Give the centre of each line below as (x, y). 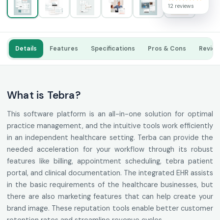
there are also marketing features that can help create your (110, 197)
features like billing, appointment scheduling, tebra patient (110, 161)
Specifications (113, 49)
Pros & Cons (167, 49)
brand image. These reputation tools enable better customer (110, 208)
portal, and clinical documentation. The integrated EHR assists (110, 173)
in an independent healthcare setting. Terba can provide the (110, 138)
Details (26, 49)
